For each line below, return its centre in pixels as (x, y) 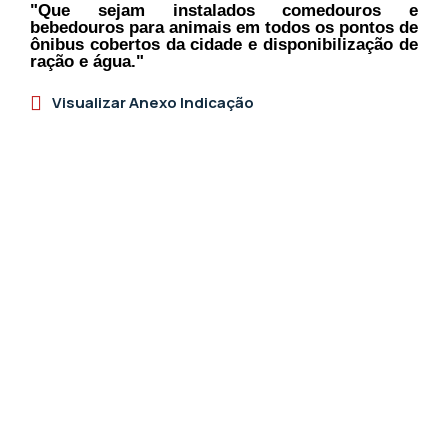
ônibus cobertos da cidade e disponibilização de (224, 44)
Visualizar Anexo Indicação (153, 102)
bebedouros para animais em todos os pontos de (224, 27)
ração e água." (87, 61)
